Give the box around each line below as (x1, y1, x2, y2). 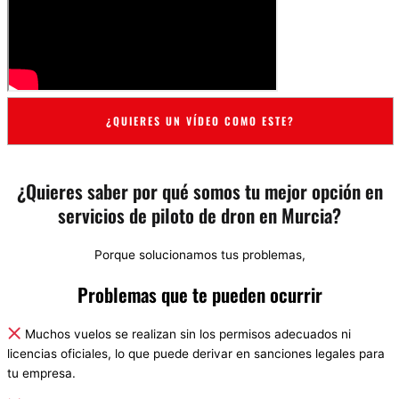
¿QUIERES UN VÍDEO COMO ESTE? (106, 112, 295, 128)
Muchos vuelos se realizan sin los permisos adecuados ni (20, 326, 351, 341)
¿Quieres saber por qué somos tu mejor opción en (16, 176, 383, 205)
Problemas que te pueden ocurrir (77, 280, 322, 308)
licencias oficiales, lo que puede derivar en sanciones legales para (7, 346, 385, 361)
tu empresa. (7, 365, 76, 380)
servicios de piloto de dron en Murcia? (58, 200, 341, 229)
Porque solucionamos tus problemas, (94, 247, 305, 262)
